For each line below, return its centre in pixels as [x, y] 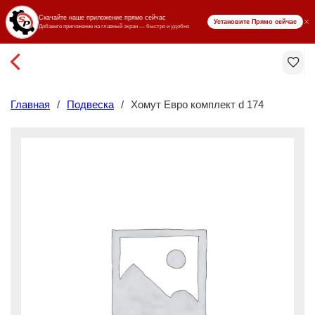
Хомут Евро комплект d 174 [197, 104]
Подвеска [90, 104]
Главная [30, 104]
